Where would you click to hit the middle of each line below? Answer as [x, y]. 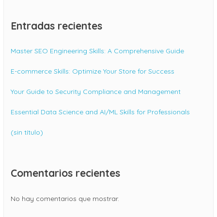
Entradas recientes [56, 26]
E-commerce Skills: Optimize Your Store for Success [93, 71]
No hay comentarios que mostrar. [65, 198]
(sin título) [27, 132]
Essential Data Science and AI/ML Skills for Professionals [100, 112]
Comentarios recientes [65, 173]
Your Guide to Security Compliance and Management [96, 92]
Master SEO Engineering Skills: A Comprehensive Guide [97, 51]
